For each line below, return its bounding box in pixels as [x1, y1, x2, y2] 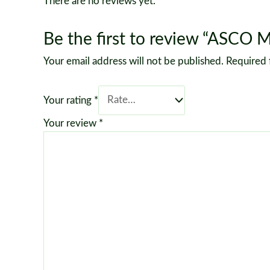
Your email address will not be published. [43, 55, 224, 66]
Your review [43, 118, 99, 129]
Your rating [43, 95, 94, 105]
